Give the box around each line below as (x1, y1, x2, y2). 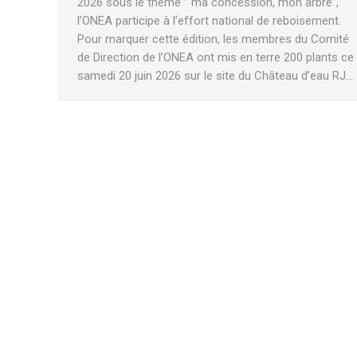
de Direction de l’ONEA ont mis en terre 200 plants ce (77, 50, 354, 65)
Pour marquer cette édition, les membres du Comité (77, 32, 349, 47)
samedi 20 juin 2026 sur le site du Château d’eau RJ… (77, 69, 353, 84)
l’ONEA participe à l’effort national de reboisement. (77, 14, 341, 29)
